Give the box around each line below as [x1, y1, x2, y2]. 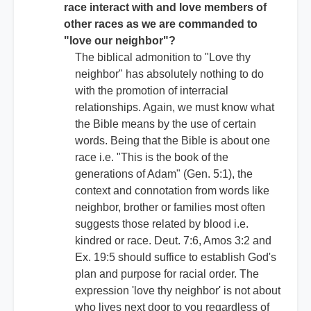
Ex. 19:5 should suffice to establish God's [75, 251, 276, 264]
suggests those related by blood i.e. [75, 218, 249, 230]
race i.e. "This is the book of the [75, 151, 228, 164]
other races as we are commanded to [64, 18, 258, 31]
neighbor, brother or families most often [75, 201, 265, 214]
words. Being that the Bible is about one [75, 135, 270, 147]
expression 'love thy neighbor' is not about [75, 285, 280, 297]
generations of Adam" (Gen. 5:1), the [75, 168, 253, 180]
